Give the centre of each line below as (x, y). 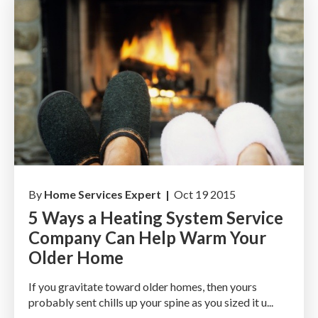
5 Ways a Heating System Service (156, 217)
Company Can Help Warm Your (147, 237)
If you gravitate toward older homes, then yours (143, 286)
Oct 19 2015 (204, 194)
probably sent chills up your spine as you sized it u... (151, 302)
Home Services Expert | (108, 194)
